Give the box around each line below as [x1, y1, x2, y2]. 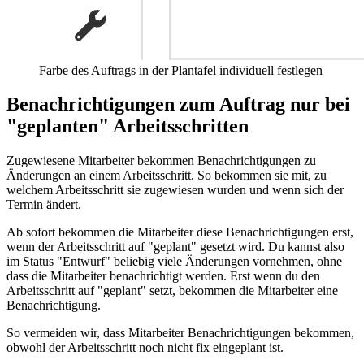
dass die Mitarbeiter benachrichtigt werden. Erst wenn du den [6, 269, 320, 284]
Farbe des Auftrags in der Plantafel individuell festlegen [39, 63, 323, 77]
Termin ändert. [6, 197, 81, 212]
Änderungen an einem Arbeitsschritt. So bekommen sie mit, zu [6, 168, 327, 183]
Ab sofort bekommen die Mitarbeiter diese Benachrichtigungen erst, [6, 225, 353, 240]
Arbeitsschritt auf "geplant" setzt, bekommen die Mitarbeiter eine [6, 284, 338, 298]
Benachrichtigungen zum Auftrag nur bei [6, 93, 350, 115]
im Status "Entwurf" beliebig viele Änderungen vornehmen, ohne [6, 254, 342, 269]
